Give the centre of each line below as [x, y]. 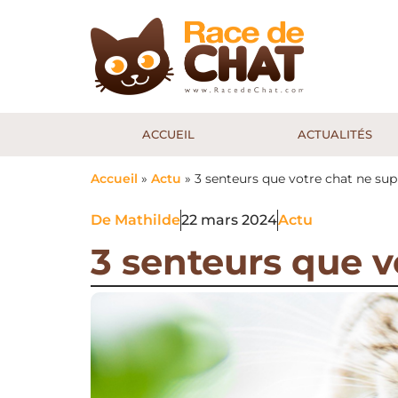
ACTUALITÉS [334, 135]
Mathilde [147, 220]
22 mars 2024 [229, 220]
